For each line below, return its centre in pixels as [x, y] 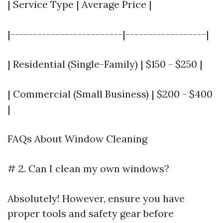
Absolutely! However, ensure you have [96, 198]
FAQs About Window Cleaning [77, 139]
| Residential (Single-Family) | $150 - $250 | [105, 64]
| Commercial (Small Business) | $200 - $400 [110, 94]
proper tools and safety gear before [91, 213]
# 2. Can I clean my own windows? [88, 168]
